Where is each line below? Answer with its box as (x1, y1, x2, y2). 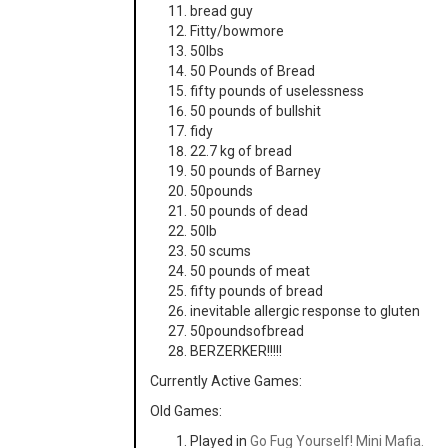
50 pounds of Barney (190, 163, 322, 179)
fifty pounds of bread (190, 283, 324, 299)
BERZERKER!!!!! (190, 343, 283, 359)
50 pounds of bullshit (190, 103, 322, 119)
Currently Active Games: (150, 373, 303, 389)
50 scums (190, 243, 252, 259)
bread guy (190, 3, 254, 19)
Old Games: (150, 403, 223, 419)
